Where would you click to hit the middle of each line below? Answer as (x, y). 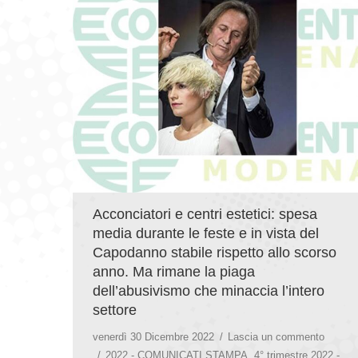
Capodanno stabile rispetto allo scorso (215, 252)
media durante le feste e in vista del (206, 233)
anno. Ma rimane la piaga (174, 271)
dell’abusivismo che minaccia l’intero (209, 290)
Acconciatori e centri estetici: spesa (205, 214)
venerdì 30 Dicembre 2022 (153, 336)
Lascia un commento (276, 336)
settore (115, 310)
